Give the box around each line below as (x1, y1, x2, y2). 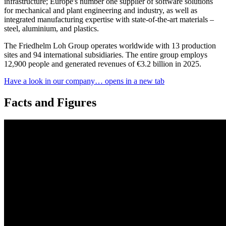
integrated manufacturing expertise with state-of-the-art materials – (4, 15, 214, 24)
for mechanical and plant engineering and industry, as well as (4, 6, 197, 15)
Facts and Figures (4, 95, 96, 109)
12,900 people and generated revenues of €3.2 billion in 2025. (4, 59, 201, 68)
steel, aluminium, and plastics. (4, 24, 99, 33)
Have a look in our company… (4, 76, 103, 85)
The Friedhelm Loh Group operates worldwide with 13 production (4, 41, 216, 50)
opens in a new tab (105, 76, 164, 85)
